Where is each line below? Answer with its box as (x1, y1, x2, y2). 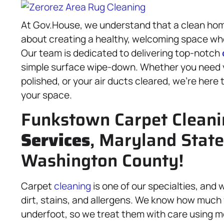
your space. (21, 88, 72, 101)
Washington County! (21, 147, 183, 174)
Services (21, 126, 90, 153)
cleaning (54, 179, 91, 192)
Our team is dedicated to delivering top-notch (21, 46, 222, 59)
